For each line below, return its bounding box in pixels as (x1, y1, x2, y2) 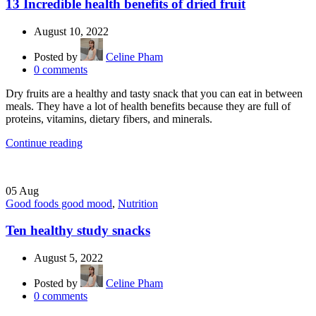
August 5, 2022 (34, 251, 103, 264)
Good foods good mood (6, 197, 112, 209)
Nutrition (118, 197, 158, 209)
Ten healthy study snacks (6, 223, 150, 238)
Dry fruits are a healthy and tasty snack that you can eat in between (6, 87, 303, 99)
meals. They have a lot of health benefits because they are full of (6, 99, 291, 112)
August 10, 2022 (34, 25, 109, 37)
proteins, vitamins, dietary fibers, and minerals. (6, 112, 212, 125)
